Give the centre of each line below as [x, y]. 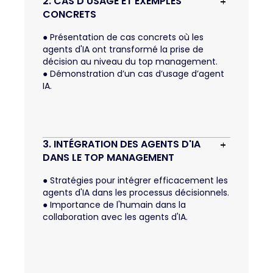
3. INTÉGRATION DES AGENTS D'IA [122, 144]
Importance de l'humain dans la [117, 204]
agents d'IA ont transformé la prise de [123, 49]
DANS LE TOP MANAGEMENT [108, 157]
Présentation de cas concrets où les [126, 37]
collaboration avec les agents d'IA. [115, 217]
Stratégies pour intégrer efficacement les [138, 180]
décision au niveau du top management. [130, 61]
